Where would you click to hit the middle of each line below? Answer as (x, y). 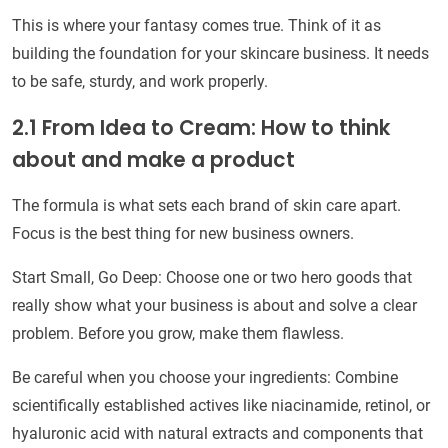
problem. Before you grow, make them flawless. (178, 334)
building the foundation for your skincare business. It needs (220, 54)
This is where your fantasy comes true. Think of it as (196, 26)
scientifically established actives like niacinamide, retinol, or (221, 406)
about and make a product (153, 160)
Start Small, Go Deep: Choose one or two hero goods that (212, 278)
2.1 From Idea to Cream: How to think (201, 128)
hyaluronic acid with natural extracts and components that (217, 434)
